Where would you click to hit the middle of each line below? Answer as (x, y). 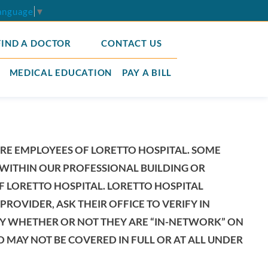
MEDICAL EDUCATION (61, 73)
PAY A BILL (147, 73)
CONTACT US (132, 43)
